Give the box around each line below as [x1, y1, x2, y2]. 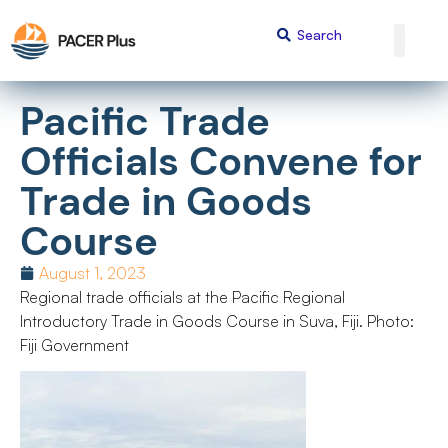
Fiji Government [20, 334, 129, 355]
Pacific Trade [20, 94, 270, 147]
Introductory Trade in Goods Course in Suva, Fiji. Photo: [20, 310, 414, 331]
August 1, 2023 [39, 262, 146, 283]
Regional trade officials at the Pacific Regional [20, 286, 345, 307]
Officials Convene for [20, 134, 422, 187]
